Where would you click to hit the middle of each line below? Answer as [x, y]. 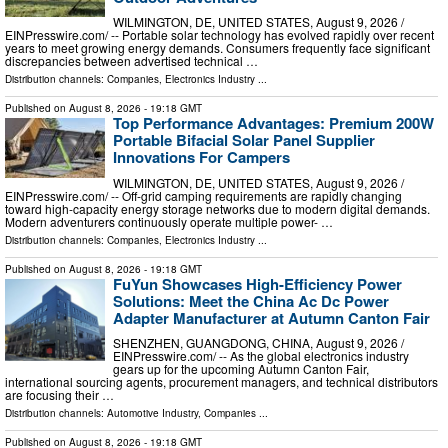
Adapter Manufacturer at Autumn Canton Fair [271, 317]
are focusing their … [59, 395]
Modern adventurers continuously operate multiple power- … [169, 221]
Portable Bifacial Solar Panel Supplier [244, 140]
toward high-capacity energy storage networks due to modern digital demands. [217, 208]
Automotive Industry [152, 413]
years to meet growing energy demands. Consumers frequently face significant [217, 48]
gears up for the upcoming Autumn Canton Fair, [241, 369]
